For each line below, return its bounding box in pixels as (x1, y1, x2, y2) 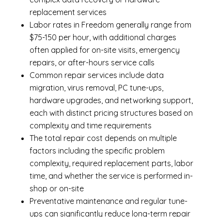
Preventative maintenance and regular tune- (29, 196, 187, 206)
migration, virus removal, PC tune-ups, (29, 83, 163, 93)
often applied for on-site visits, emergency (29, 45, 180, 55)
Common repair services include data (29, 70, 164, 80)
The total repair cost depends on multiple (29, 133, 177, 143)
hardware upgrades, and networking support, (29, 95, 193, 106)
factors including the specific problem (29, 146, 165, 156)
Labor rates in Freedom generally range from (29, 20, 191, 30)
